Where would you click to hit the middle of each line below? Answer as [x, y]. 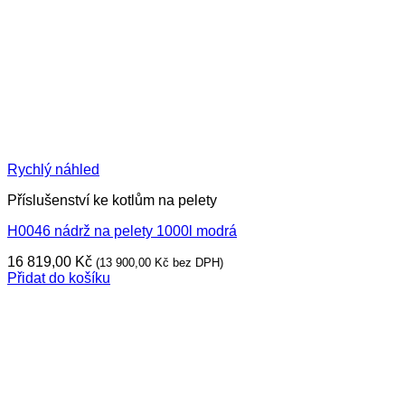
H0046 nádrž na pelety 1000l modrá [122, 231]
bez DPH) [196, 263]
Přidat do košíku [59, 278]
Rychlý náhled [53, 170]
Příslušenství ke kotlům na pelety [112, 200]
